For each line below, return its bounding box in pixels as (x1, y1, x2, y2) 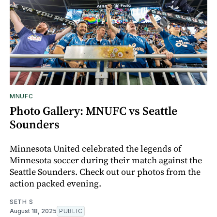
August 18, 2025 (10, 207, 57, 215)
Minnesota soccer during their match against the (10, 154, 202, 166)
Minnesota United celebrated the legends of (10, 142, 181, 155)
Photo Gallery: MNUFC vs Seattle (10, 102, 177, 119)
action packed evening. (10, 177, 101, 189)
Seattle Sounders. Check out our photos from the (10, 165, 201, 178)
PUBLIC (59, 207, 83, 215)
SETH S (10, 198, 33, 205)
